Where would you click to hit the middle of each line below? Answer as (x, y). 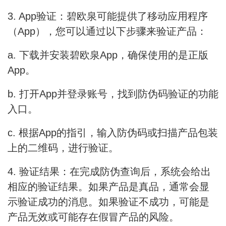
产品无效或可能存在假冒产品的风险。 (93, 217)
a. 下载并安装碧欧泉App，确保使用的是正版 (108, 55)
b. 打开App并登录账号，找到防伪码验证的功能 (113, 94)
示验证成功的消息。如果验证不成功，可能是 (108, 202)
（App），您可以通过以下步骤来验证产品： (107, 32)
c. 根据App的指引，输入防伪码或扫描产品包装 (113, 133)
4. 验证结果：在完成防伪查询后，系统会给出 (109, 172)
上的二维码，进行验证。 (63, 148)
